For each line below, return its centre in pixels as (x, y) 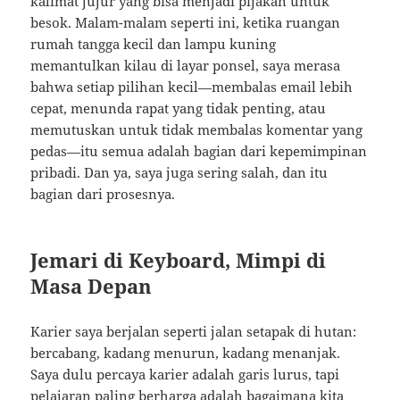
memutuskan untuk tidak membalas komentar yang (197, 130)
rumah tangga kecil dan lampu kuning (154, 44)
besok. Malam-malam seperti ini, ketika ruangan (186, 23)
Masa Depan (92, 286)
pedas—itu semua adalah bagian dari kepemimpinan (199, 151)
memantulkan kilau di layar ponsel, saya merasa (186, 66)
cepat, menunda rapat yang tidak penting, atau (179, 108)
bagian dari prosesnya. (103, 194)
